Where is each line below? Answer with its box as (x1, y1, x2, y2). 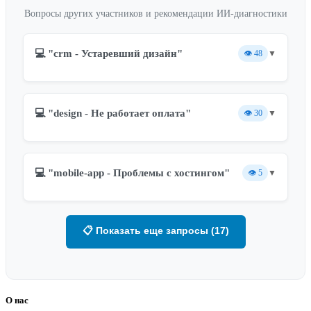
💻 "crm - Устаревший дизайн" (35, 47, 183, 59)
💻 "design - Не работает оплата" (35, 107, 191, 119)
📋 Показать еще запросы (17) (82, 225, 229, 237)
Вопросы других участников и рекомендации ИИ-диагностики (24, 8, 287, 19)
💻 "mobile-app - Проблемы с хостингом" (35, 167, 230, 178)
